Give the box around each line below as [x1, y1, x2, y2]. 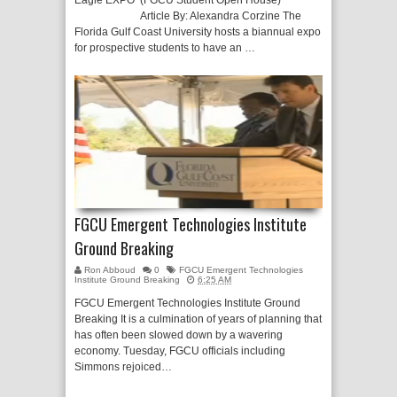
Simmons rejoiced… [74, 361, 172, 373]
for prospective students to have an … [74, 42, 255, 54]
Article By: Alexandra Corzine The [74, 10, 301, 22]
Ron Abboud [84, 265, 138, 275]
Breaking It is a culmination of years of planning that [74, 313, 322, 325]
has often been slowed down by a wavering [74, 329, 283, 341]
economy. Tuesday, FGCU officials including [74, 345, 285, 357]
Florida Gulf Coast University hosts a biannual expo [74, 26, 321, 38]
